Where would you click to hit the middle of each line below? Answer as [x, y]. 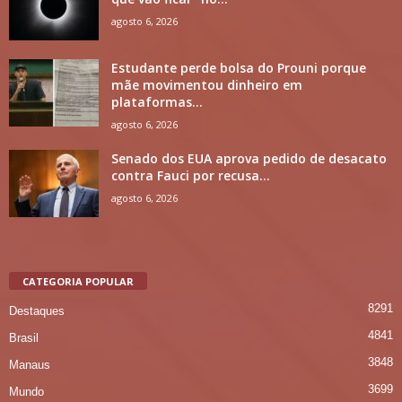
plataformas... [157, 102]
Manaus [30, 365]
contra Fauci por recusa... [191, 176]
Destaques [37, 311]
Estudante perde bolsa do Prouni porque [239, 68]
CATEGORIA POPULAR [78, 282]
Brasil [24, 338]
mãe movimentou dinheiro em [207, 85]
